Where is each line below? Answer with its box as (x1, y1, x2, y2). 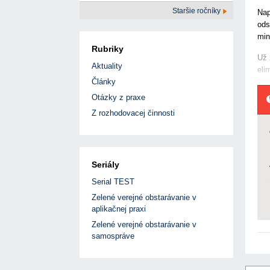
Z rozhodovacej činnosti (92, 108, 175, 118)
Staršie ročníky (172, 7, 222, 16)
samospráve (92, 231, 134, 241)
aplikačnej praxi (92, 204, 146, 214)
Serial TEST (92, 177, 134, 187)
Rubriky (92, 44, 124, 54)
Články (92, 77, 116, 87)
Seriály (92, 160, 119, 170)
